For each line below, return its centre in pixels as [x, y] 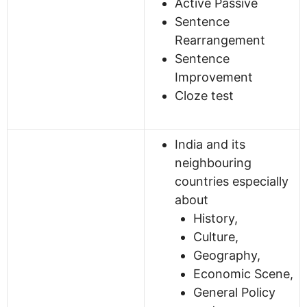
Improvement [214, 77]
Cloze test [204, 95]
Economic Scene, [243, 273]
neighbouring [213, 162]
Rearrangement [220, 40]
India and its [210, 144]
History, [216, 218]
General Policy [234, 292]
